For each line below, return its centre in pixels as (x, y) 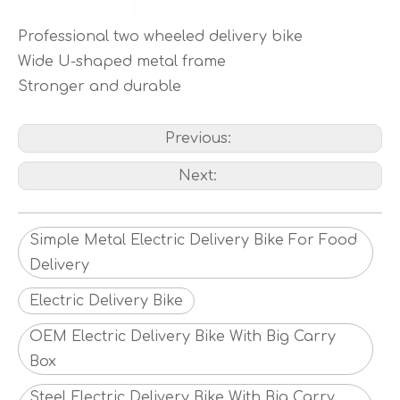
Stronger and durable (100, 87)
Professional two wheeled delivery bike (160, 37)
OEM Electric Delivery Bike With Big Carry (183, 337)
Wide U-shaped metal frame (122, 62)
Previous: (200, 138)
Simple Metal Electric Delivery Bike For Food (193, 240)
